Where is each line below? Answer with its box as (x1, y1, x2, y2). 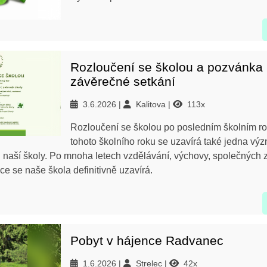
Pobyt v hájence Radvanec (70, 234, 223, 247)
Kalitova (136, 100, 168, 109)
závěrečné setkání (70, 74, 175, 88)
